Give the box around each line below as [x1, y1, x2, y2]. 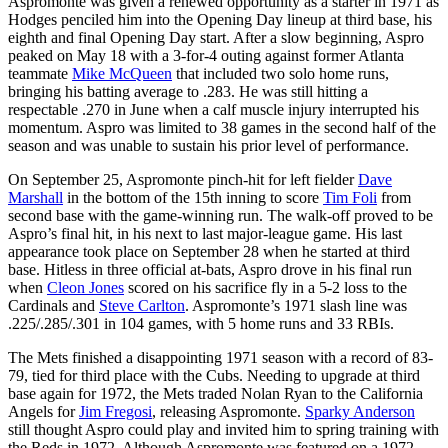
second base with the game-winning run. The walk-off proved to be [8, 206, 433, 224]
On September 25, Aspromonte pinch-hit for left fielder [8, 170, 358, 188]
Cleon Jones [47, 278, 124, 296]
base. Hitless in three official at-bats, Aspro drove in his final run [8, 260, 412, 278]
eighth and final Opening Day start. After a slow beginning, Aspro [8, 28, 424, 46]
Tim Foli [323, 188, 377, 206]
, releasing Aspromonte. [152, 402, 305, 420]
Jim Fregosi [79, 402, 152, 420]
